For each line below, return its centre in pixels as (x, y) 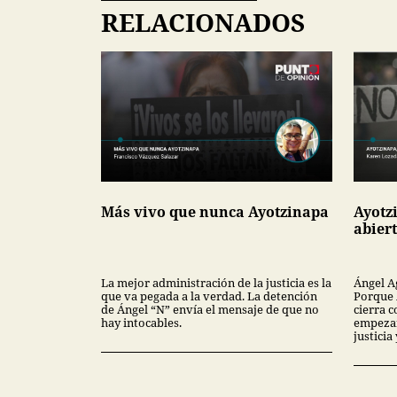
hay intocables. (141, 322)
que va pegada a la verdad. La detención (209, 296)
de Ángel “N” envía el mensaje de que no (210, 309)
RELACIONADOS (203, 22)
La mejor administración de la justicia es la (216, 282)
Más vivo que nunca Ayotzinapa (215, 211)
